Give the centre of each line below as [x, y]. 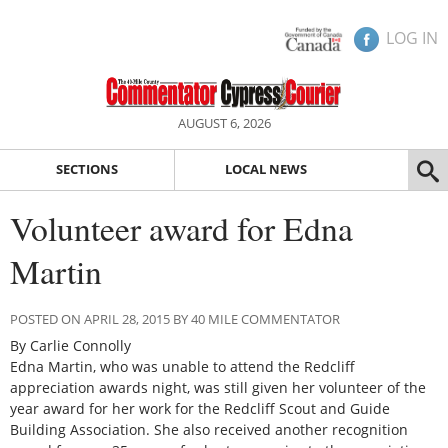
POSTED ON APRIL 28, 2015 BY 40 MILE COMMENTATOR [175, 318]
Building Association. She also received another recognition [209, 429]
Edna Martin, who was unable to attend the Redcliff [182, 366]
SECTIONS [86, 169]
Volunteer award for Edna [181, 227]
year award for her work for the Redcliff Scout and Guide [200, 408]
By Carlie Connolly [70, 345]
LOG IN [412, 38]
